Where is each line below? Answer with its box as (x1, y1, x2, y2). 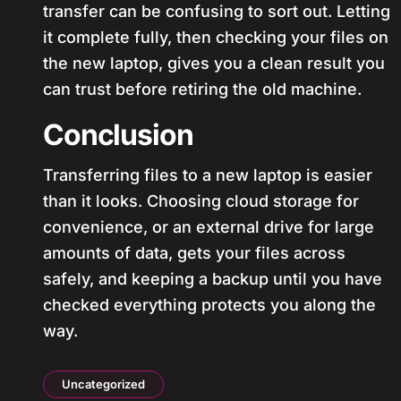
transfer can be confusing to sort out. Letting (43, 2, 390, 21)
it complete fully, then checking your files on (43, 28, 388, 47)
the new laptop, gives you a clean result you (43, 54, 385, 73)
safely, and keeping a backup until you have (43, 269, 382, 288)
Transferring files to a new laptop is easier (43, 166, 372, 184)
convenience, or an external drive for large (43, 218, 374, 236)
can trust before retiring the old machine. (43, 80, 362, 98)
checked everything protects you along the (43, 295, 376, 314)
